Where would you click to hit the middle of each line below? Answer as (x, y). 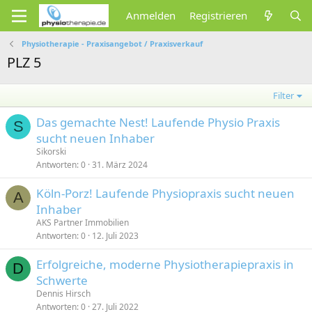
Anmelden (151, 15)
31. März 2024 (120, 165)
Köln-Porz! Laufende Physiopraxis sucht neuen (165, 193)
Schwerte (62, 280)
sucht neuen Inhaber (95, 138)
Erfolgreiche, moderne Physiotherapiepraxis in (165, 264)
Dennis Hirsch (63, 294)
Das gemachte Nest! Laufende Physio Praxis (158, 122)
